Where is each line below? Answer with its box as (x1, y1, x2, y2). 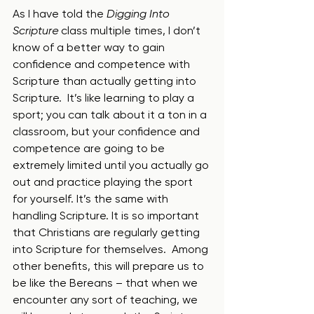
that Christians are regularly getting (13, 226, 203, 239)
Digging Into (107, 7, 172, 20)
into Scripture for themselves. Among (13, 243, 211, 256)
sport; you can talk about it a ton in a (13, 108, 210, 121)
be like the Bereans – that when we (13, 276, 200, 289)
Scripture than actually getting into (13, 74, 199, 88)
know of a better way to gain (13, 41, 168, 54)
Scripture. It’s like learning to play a (13, 91, 197, 104)
